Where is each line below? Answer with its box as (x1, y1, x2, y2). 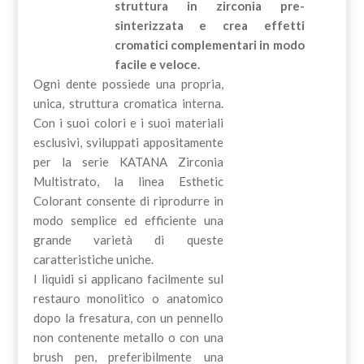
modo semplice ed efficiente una (32, 212, 223, 227)
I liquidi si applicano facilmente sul (32, 271, 223, 286)
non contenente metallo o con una (32, 329, 223, 344)
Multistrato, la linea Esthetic (32, 173, 223, 188)
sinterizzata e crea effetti (114, 17, 305, 32)
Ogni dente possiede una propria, (32, 76, 223, 91)
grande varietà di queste (32, 232, 223, 247)
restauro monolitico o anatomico (32, 290, 223, 305)
